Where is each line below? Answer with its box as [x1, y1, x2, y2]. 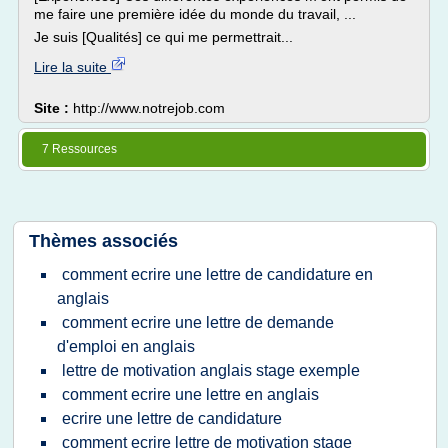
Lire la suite [34, 59, 111, 75]
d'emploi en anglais [57, 338, 195, 355]
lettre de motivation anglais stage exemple [62, 362, 360, 379]
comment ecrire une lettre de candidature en [62, 266, 373, 283]
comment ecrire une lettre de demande [62, 314, 334, 331]
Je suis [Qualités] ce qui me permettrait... [34, 29, 293, 45]
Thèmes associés [29, 231, 178, 251]
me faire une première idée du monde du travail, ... [34, 6, 356, 22]
